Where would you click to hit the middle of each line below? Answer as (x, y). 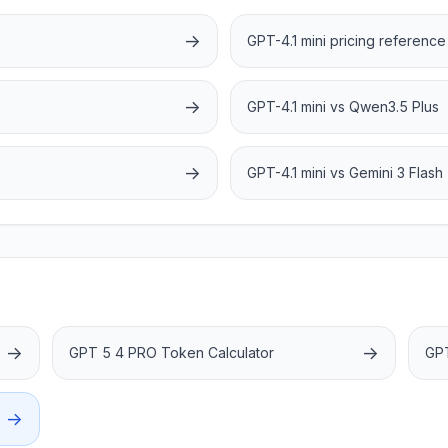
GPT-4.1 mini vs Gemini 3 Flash (345, 172)
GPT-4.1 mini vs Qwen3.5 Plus (343, 106)
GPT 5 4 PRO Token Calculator (172, 352)
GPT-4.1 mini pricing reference (346, 40)
